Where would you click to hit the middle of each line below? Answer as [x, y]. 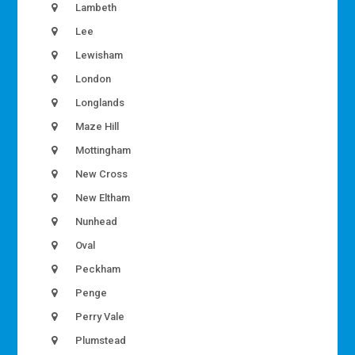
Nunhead [95, 221]
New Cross [101, 174]
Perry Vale [99, 316]
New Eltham [102, 197]
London [92, 78]
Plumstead [100, 340]
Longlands [99, 102]
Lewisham [98, 55]
